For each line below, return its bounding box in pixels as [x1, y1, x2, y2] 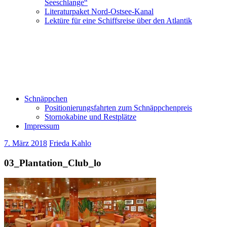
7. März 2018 [4, 139, 47, 147]
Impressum [24, 122, 59, 130]
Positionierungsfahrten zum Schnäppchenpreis [45, 103, 192, 112]
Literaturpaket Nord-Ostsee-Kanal [45, 7, 154, 16]
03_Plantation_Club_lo [4, 157, 101, 168]
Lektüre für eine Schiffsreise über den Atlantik [45, 16, 192, 25]
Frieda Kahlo [49, 139, 91, 147]
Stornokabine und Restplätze [45, 112, 136, 121]
